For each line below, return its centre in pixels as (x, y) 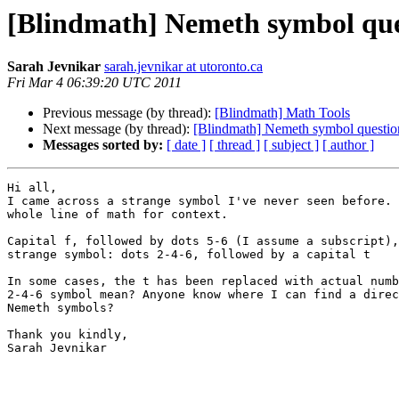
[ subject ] (291, 145)
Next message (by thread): (118, 129)
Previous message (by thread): (129, 113)
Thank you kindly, (68, 335)
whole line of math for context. (118, 215)
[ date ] (186, 145)
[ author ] (348, 145)
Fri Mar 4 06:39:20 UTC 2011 (94, 83)
